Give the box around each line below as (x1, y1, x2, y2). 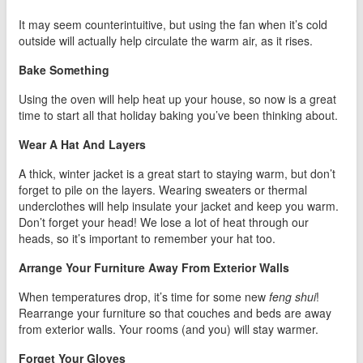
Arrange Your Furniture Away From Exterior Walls (19, 259, 289, 276)
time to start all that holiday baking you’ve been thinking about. (19, 107, 338, 124)
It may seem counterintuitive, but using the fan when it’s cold (19, 16, 327, 33)
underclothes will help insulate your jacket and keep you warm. (19, 198, 339, 215)
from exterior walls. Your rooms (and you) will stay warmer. (19, 321, 318, 338)
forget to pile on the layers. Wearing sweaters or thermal (19, 181, 307, 199)
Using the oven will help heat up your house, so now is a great (19, 91, 336, 108)
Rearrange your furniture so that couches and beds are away (19, 305, 331, 322)
